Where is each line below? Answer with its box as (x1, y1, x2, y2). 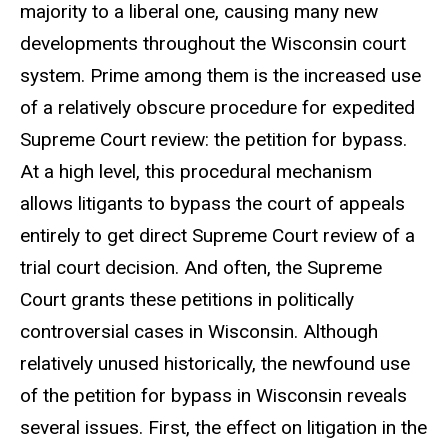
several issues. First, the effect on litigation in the (20, 415, 427, 439)
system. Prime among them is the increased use (20, 63, 421, 87)
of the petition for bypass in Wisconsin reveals (20, 383, 407, 407)
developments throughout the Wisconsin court (20, 31, 406, 55)
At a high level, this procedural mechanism (20, 159, 372, 183)
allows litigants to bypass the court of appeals (20, 191, 405, 215)
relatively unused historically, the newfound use (20, 351, 410, 375)
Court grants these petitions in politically (20, 287, 354, 311)
